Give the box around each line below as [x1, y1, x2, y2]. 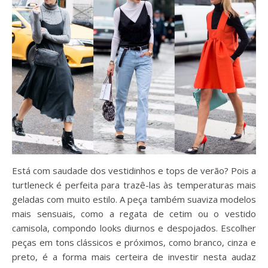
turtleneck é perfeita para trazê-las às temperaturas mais [12, 178, 256, 191]
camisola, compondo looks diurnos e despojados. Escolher [12, 221, 256, 234]
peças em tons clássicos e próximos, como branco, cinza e [12, 236, 256, 248]
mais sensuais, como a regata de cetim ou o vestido [12, 207, 256, 220]
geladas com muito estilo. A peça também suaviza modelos [12, 193, 256, 205]
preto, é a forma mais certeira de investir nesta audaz [12, 250, 256, 263]
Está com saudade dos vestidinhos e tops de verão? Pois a [12, 164, 256, 176]
